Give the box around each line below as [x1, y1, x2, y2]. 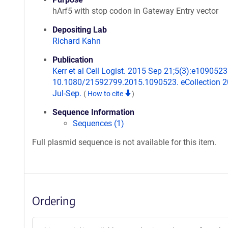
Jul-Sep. [52, 89, 83, 98]
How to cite [88, 90, 125, 98]
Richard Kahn [52, 36, 101, 46]
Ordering [32, 193, 75, 208]
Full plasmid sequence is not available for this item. [32, 137, 216, 147]
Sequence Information [52, 107, 134, 117]
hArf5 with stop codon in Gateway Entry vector [52, 6, 218, 16]
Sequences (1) [73, 119, 124, 128]
